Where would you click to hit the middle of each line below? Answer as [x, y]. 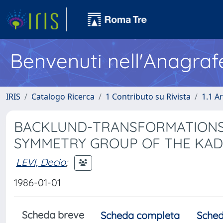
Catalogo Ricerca [63, 97]
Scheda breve [53, 215]
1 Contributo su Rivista [148, 97]
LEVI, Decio [41, 162]
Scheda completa [140, 215]
